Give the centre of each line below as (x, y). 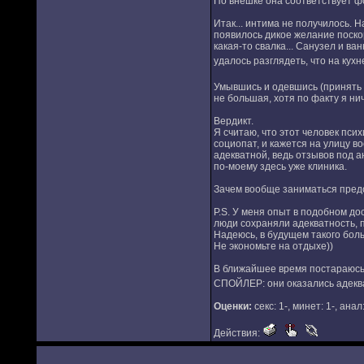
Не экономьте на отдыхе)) (273, 246)
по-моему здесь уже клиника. (280, 167)
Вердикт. (233, 121)
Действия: (238, 333)
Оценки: (232, 306)
